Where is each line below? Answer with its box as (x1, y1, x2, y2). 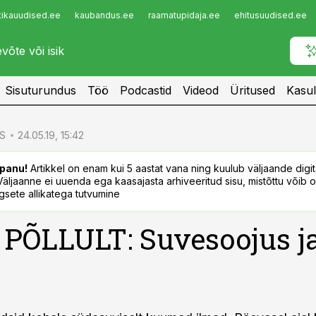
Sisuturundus (5, 83, 76, 97)
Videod (183, 83, 219, 97)
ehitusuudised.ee (234, 10, 307, 20)
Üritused (230, 83, 275, 97)
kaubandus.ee (75, 10, 134, 20)
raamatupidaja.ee (148, 10, 220, 20)
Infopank (16, 12, 64, 26)
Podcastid (120, 83, 171, 97)
